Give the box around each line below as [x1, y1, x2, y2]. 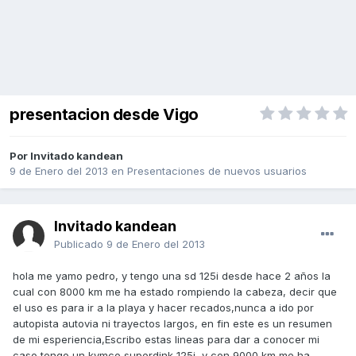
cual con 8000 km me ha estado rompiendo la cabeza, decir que [13, 285, 337, 299]
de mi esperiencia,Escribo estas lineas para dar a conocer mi [13, 333, 319, 346]
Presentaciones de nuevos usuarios [127, 164, 307, 178]
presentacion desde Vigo [10, 105, 199, 125]
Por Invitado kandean [10, 149, 123, 163]
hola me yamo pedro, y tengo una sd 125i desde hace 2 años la [13, 269, 331, 283]
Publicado [54, 238, 106, 251]
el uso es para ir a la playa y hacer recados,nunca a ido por [13, 301, 314, 315]
